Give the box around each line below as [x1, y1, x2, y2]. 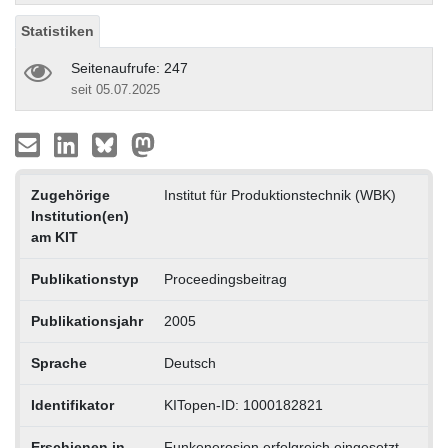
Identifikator [30, 396, 114, 413]
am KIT [30, 228, 78, 245]
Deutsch [163, 354, 216, 371]
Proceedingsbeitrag [163, 270, 287, 287]
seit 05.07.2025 [71, 81, 160, 97]
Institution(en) [30, 207, 129, 224]
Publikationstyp [30, 270, 139, 287]
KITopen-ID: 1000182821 [163, 396, 323, 413]
